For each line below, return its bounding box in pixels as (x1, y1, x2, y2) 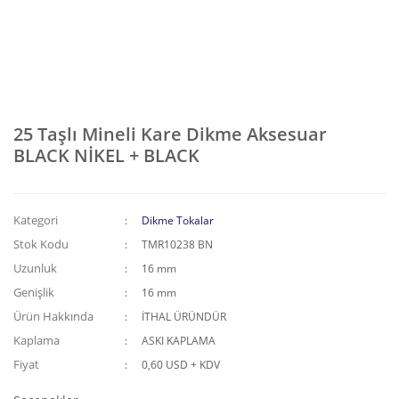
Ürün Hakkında (13, 308, 94, 324)
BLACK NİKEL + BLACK (13, 143, 199, 167)
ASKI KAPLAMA (142, 333, 216, 348)
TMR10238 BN (142, 237, 214, 252)
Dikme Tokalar (142, 213, 215, 228)
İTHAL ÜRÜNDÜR (142, 309, 227, 324)
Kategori (13, 212, 58, 228)
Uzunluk (13, 260, 57, 276)
